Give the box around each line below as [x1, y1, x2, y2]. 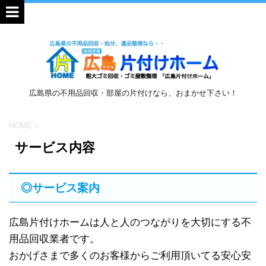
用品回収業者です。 [9, 233, 100, 245]
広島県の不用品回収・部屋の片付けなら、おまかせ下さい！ [28, 87, 237, 97]
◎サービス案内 [21, 181, 100, 194]
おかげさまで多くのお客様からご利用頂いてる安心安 [9, 249, 251, 261]
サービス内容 [15, 140, 95, 155]
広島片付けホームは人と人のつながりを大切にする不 [9, 216, 251, 228]
